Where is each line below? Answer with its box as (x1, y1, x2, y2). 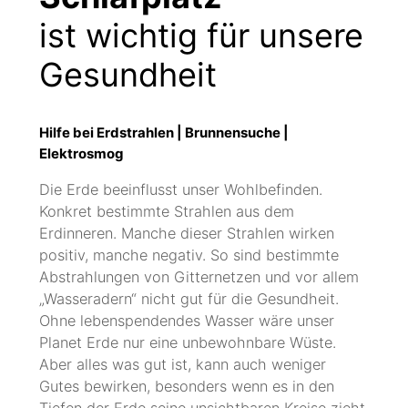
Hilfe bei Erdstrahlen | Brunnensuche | (38, 123, 289, 141)
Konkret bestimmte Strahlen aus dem (38, 202, 294, 221)
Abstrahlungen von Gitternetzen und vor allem (38, 268, 359, 287)
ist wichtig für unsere (38, 15, 363, 56)
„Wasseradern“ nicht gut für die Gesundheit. (38, 290, 339, 309)
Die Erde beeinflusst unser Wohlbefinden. (38, 180, 322, 199)
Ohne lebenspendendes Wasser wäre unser (38, 311, 334, 331)
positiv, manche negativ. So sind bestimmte (38, 246, 339, 265)
